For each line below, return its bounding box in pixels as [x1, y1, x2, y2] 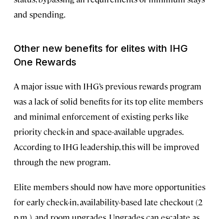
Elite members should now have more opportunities [14, 181, 205, 193]
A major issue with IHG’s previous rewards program [14, 81, 201, 92]
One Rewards [14, 56, 76, 68]
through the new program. [14, 156, 110, 168]
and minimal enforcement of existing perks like [14, 111, 189, 122]
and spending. [14, 9, 66, 20]
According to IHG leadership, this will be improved [14, 141, 199, 153]
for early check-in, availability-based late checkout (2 [14, 197, 203, 208]
